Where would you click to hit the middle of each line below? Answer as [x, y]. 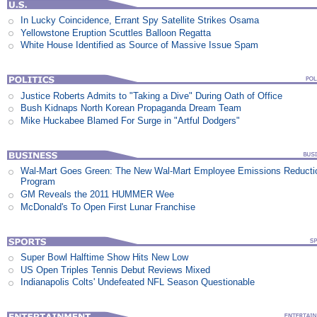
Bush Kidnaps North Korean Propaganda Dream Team [131, 108]
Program [38, 182]
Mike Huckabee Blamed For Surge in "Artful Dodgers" [131, 121]
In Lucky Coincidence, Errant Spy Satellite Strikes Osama [140, 21]
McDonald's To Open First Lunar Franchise [108, 207]
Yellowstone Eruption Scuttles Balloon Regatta [116, 33]
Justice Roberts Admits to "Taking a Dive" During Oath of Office [152, 96]
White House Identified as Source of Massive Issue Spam [140, 45]
